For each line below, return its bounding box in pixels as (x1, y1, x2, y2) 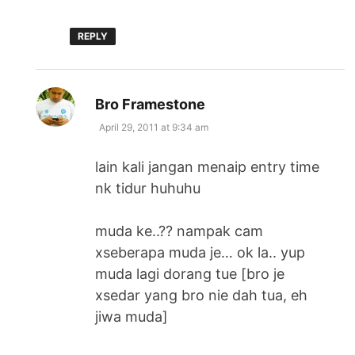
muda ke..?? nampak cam (95, 222, 264, 239)
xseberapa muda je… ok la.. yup (95, 243, 306, 261)
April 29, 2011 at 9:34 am (99, 120, 209, 133)
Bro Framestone (95, 95, 206, 113)
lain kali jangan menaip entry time (95, 158, 320, 175)
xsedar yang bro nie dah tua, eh (95, 286, 308, 303)
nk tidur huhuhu (95, 179, 201, 197)
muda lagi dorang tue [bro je (95, 265, 285, 282)
